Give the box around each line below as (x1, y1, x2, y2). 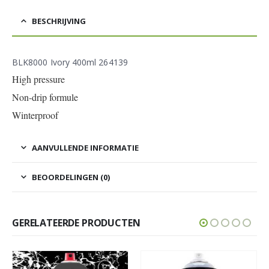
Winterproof (12, 108, 58, 121)
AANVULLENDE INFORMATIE (32, 142, 139, 153)
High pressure (12, 72, 65, 85)
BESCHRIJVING (32, 15, 86, 26)
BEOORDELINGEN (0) (32, 171, 110, 183)
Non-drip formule (12, 90, 78, 103)
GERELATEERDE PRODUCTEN (12, 216, 141, 229)
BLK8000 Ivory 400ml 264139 (12, 56, 128, 68)
